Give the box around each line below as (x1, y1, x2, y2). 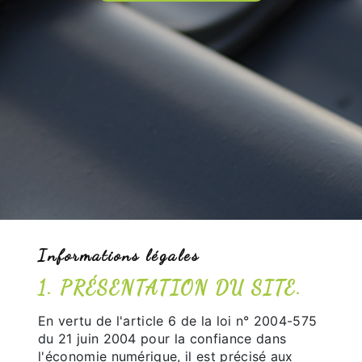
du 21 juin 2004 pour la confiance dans (38, 330, 287, 347)
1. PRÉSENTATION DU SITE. (38, 276, 302, 300)
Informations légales (38, 245, 200, 265)
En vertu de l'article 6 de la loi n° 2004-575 (38, 313, 318, 329)
